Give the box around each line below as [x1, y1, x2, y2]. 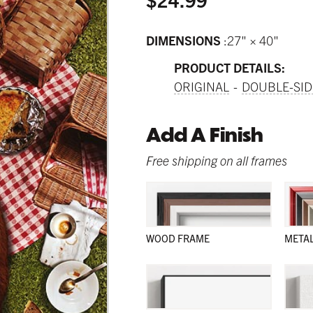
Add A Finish [146, 121, 263, 149]
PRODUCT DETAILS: [174, 59, 285, 76]
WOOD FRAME [146, 231, 210, 245]
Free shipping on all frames [146, 152, 287, 168]
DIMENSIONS [146, 32, 224, 49]
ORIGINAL [174, 78, 229, 95]
